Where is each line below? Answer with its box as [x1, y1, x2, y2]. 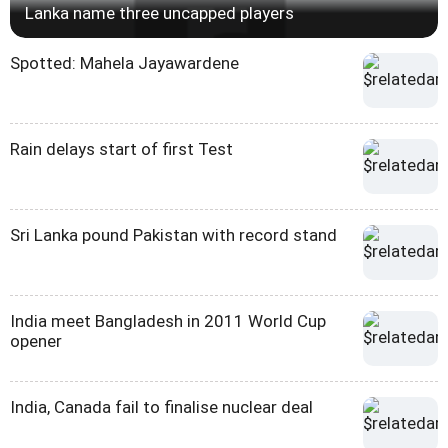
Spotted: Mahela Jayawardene [10, 52, 239, 73]
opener [10, 330, 62, 351]
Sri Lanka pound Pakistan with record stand [10, 224, 337, 245]
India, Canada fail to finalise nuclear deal [10, 396, 313, 417]
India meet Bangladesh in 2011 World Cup [10, 310, 326, 331]
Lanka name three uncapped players [25, 2, 294, 23]
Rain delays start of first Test [10, 138, 233, 159]
